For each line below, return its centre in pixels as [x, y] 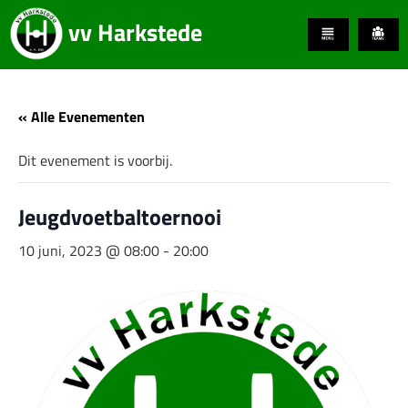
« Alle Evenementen [82, 117]
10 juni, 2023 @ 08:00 [89, 250]
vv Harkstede [135, 32]
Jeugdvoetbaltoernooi [120, 217]
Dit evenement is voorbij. [95, 160]
